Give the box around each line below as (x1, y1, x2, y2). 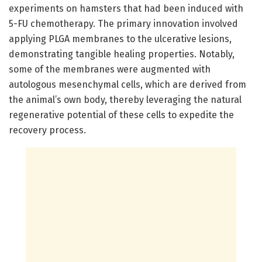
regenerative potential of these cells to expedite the (9, 109, 234, 120)
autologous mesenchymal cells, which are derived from (9, 78, 246, 90)
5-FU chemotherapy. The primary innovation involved (9, 18, 238, 29)
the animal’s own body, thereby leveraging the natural (9, 94, 242, 105)
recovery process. (9, 124, 86, 136)
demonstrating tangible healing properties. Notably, (9, 48, 235, 60)
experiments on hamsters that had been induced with (9, 2, 243, 14)
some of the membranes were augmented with (9, 63, 211, 75)
